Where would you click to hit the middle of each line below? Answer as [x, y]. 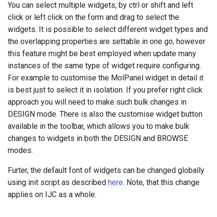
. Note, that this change [161, 182]
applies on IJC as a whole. [52, 194]
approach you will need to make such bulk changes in [97, 102]
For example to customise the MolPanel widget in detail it [106, 78]
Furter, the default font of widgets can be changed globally [106, 170]
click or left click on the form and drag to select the [93, 17]
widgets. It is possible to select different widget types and [108, 29]
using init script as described [58, 182]
